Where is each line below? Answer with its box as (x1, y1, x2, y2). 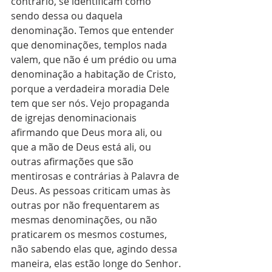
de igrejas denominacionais (11, 111, 139, 124)
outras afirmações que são (11, 155, 136, 168)
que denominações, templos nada (11, 38, 169, 52)
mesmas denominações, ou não (11, 213, 160, 226)
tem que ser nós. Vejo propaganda (11, 97, 172, 110)
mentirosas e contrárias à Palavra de (11, 169, 182, 183)
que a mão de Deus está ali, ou (11, 140, 154, 154)
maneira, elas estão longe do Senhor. (11, 257, 183, 270)
